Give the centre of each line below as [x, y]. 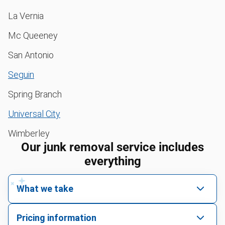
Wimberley [29, 133]
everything [113, 161]
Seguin [21, 74]
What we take [45, 189]
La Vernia [26, 16]
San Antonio [31, 55]
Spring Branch [35, 94]
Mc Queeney [33, 35]
